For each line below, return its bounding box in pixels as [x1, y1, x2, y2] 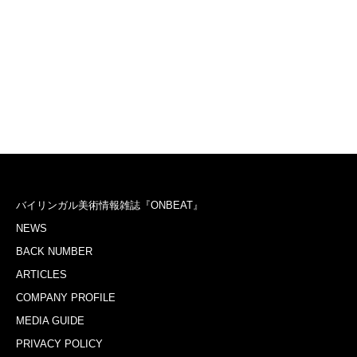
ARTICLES [16, 269, 67, 281]
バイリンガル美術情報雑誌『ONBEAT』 [16, 199, 203, 212]
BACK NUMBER [16, 245, 92, 258]
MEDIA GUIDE [16, 315, 84, 328]
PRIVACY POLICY [16, 338, 103, 351]
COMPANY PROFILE [16, 292, 116, 304]
